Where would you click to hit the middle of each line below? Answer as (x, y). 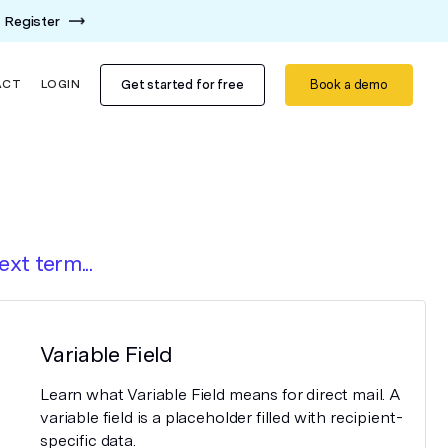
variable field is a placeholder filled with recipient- (221, 417)
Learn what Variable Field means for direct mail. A (220, 394)
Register (32, 21)
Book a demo (348, 84)
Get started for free (182, 84)
